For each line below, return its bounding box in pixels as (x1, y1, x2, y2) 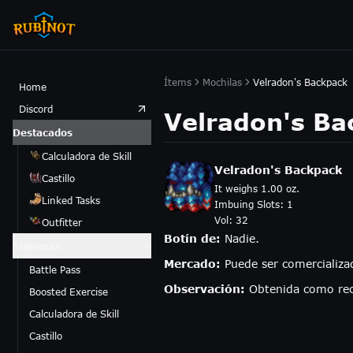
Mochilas (203, 76, 242, 87)
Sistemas (13, 240, 61, 251)
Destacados (13, 127, 72, 138)
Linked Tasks (42, 195, 100, 206)
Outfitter (42, 217, 82, 228)
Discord (19, 103, 53, 114)
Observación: (164, 282, 245, 295)
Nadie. (225, 232, 259, 245)
